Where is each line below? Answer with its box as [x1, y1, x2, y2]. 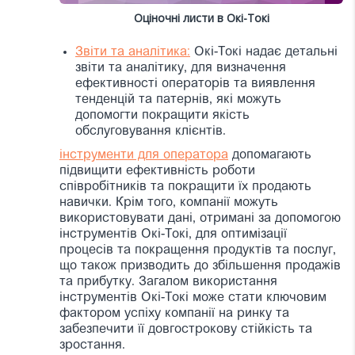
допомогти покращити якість [75, 109, 250, 122]
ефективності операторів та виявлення [75, 77, 315, 90]
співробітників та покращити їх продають [59, 180, 311, 193]
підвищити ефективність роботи [59, 164, 255, 177]
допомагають [228, 148, 311, 162]
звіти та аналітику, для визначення [75, 61, 286, 74]
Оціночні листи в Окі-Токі [133, 10, 269, 25]
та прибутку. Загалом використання [59, 275, 277, 288]
